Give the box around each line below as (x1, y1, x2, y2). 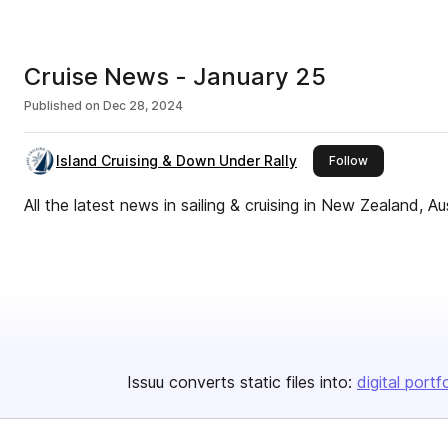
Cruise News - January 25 (24, 62, 326, 91)
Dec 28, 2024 (103, 98, 183, 113)
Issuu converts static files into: (127, 372, 352, 392)
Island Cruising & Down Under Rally (56, 152, 297, 169)
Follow (329, 153, 368, 168)
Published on (24, 98, 100, 113)
